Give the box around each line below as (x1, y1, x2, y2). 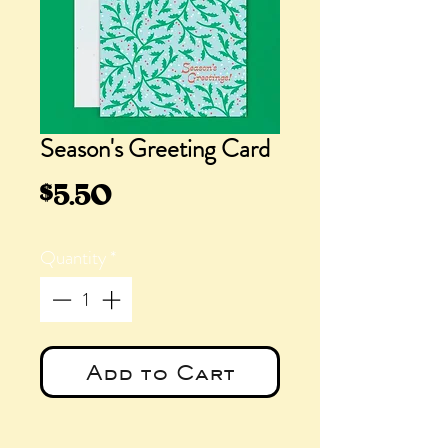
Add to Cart (85, 358, 235, 385)
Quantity (40, 244, 106, 271)
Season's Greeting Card (40, 131, 270, 167)
